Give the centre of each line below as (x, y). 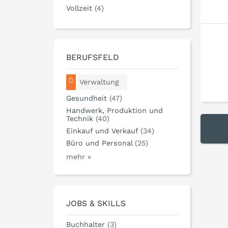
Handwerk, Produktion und (115, 111)
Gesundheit (87, 98)
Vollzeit (79, 8)
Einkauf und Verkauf (102, 131)
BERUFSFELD (93, 58)
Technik (80, 119)
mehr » (79, 157)
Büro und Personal (99, 143)
